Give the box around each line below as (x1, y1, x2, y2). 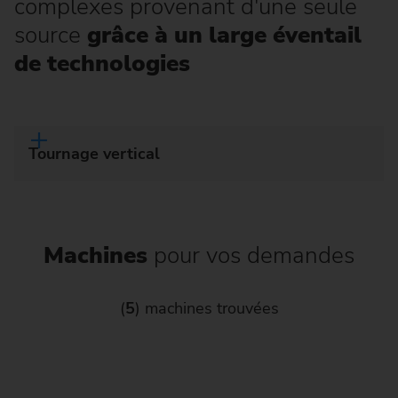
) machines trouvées (134, 297, 279, 319)
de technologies (14, 48, 190, 80)
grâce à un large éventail (87, 20, 362, 52)
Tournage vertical (28, 143, 160, 165)
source (14, 20, 87, 52)
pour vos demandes (154, 240, 354, 272)
